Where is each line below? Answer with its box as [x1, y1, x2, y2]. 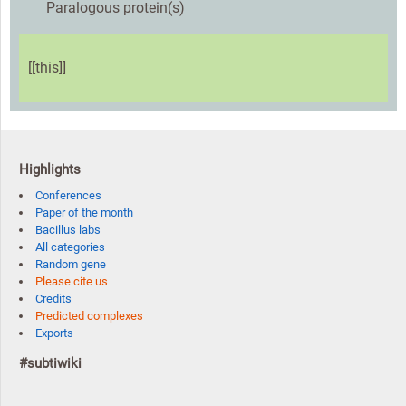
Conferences [35, 188, 101, 203]
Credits [35, 292, 72, 306]
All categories [35, 240, 105, 255]
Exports [35, 326, 73, 341]
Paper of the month [35, 206, 133, 220]
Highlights [19, 161, 81, 179]
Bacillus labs [35, 223, 101, 237]
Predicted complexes [35, 309, 143, 324]
